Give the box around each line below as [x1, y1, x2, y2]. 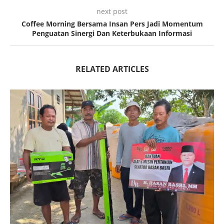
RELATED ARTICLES [75, 63, 149, 75]
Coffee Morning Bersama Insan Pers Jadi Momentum [21, 19, 203, 29]
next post [96, 6, 127, 16]
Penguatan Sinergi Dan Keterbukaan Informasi [32, 28, 192, 38]
